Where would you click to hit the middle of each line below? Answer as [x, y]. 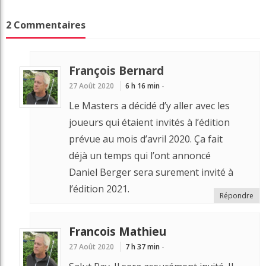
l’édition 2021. [99, 189]
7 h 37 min [142, 246]
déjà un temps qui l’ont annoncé [140, 155]
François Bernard [116, 70]
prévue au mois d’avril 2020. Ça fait [146, 139]
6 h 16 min [142, 85]
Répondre [237, 195]
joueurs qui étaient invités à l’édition [149, 122]
